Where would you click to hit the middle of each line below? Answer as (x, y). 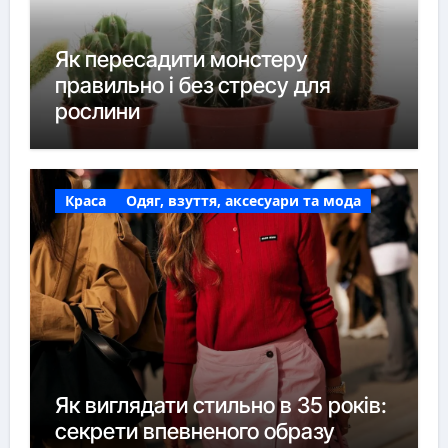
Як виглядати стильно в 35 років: (220, 404)
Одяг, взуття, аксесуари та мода (243, 200)
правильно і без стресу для (192, 85)
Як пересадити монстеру (181, 59)
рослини (97, 111)
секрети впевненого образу (194, 430)
